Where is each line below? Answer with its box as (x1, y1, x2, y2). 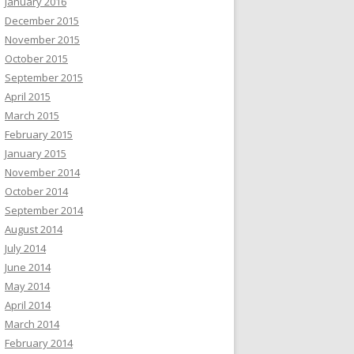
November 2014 (5, 165, 80, 179)
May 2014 (5, 279, 50, 293)
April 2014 (5, 298, 51, 312)
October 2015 (5, 51, 68, 66)
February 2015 (5, 127, 73, 141)
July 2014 (5, 241, 46, 255)
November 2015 (5, 32, 80, 47)
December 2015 (5, 13, 79, 28)
